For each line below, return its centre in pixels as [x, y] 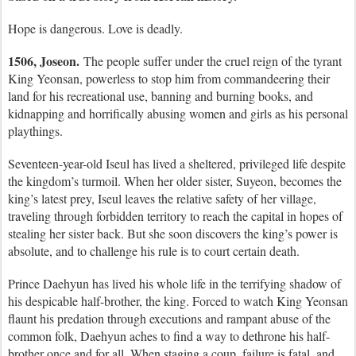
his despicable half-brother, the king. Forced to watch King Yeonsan [178, 301]
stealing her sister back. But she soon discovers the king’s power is [173, 233]
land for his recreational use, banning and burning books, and [161, 96]
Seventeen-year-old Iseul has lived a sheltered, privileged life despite [177, 163]
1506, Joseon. [44, 61]
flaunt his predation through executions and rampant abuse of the [169, 318]
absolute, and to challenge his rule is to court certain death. [154, 251]
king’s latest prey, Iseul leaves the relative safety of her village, [162, 198]
